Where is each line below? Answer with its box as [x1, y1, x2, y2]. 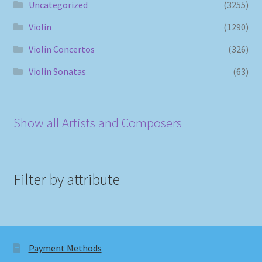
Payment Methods [28, 242, 102, 254]
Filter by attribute [13, 170, 120, 189]
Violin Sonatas [28, 65, 86, 77]
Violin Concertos [28, 43, 95, 55]
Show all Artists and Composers [13, 114, 182, 131]
